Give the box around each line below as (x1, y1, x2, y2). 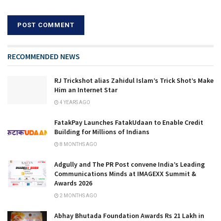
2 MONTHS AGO (59, 192, 97, 198)
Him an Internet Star (54, 85, 117, 94)
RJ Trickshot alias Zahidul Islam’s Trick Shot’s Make (54, 75, 214, 85)
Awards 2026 (54, 178, 92, 187)
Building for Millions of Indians (54, 127, 149, 136)
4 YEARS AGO (59, 99, 90, 105)
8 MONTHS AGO (59, 141, 97, 147)
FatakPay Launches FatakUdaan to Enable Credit (54, 117, 203, 127)
